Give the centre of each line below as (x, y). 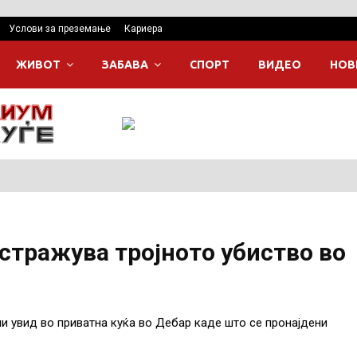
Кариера (143, 29)
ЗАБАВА (125, 65)
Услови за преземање (60, 29)
